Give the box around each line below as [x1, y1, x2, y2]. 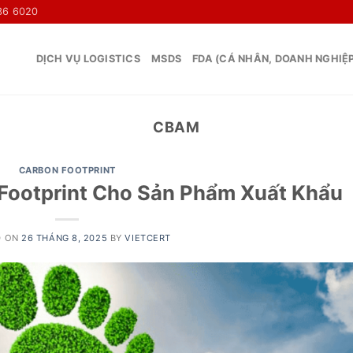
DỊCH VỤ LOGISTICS [35, 53, 141, 65]
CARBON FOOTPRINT [18, 165, 116, 176]
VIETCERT [124, 232, 171, 243]
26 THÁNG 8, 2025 [21, 232, 108, 243]
